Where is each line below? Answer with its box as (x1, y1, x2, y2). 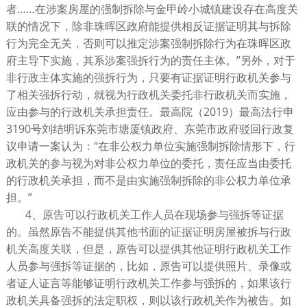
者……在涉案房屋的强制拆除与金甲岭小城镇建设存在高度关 (5, 1, 298, 17)
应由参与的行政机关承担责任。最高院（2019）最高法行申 (5, 104, 294, 120)
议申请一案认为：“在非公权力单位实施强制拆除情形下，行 (5, 138, 295, 154)
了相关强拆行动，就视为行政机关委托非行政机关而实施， (5, 87, 291, 103)
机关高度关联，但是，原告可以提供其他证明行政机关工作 (5, 241, 291, 257)
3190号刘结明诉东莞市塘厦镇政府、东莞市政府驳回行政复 (5, 121, 294, 137)
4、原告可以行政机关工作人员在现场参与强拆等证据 (25, 207, 284, 223)
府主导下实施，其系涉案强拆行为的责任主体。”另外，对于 (5, 53, 295, 69)
